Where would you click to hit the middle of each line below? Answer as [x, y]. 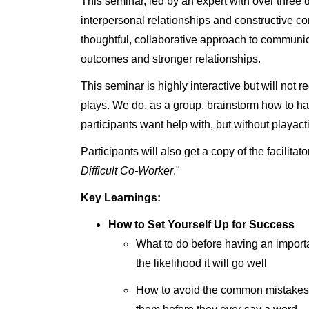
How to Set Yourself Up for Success [201, 225]
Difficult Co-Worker [127, 171]
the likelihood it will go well [201, 263]
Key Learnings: [121, 198]
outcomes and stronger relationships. [171, 59]
